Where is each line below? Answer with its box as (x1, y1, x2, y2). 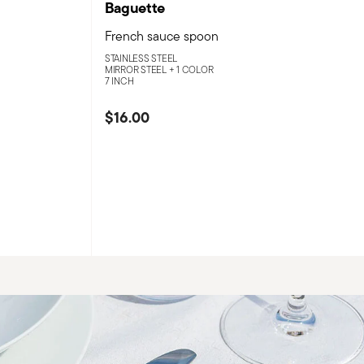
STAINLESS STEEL (104, 50, 178, 65)
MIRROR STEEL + (104, 62, 177, 76)
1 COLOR (176, 62, 214, 76)
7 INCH (104, 73, 134, 88)
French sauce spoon (104, 26, 219, 45)
